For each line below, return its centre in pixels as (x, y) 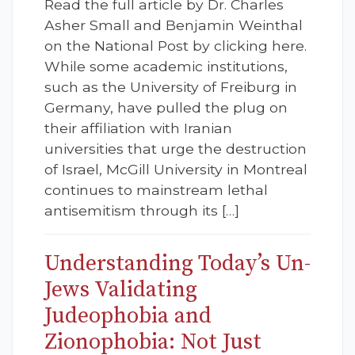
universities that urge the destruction (176, 149)
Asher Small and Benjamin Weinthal (174, 25)
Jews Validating (121, 290)
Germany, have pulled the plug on (166, 108)
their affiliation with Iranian (138, 128)
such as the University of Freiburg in (171, 87)
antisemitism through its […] (142, 211)
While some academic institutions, (166, 67)
